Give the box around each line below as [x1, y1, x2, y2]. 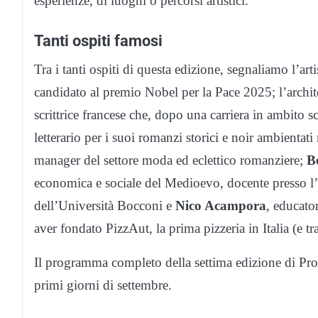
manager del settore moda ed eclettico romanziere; [34, 152, 307, 168]
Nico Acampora [175, 197, 266, 213]
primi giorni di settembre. [34, 277, 172, 292]
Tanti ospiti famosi [34, 31, 163, 50]
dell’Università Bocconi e [34, 197, 175, 213]
